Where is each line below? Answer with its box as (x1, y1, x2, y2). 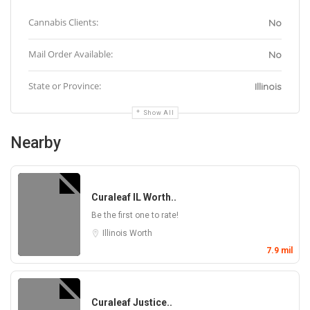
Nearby (10, 134, 61, 152)
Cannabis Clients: (28, 16, 98, 28)
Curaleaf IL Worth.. (91, 192, 176, 203)
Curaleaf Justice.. (91, 297, 172, 308)
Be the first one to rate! (91, 210, 179, 220)
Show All (143, 109, 174, 116)
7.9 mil (266, 246, 293, 255)
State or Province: (28, 80, 101, 92)
